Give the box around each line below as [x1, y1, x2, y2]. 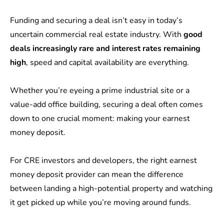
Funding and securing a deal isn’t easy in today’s [10, 15, 182, 26]
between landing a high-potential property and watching [10, 183, 212, 194]
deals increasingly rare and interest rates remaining [10, 43, 200, 54]
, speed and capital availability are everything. [26, 57, 191, 68]
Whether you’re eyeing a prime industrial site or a [10, 85, 189, 96]
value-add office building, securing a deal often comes [10, 99, 203, 110]
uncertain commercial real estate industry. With [10, 29, 183, 40]
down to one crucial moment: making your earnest [10, 113, 190, 124]
